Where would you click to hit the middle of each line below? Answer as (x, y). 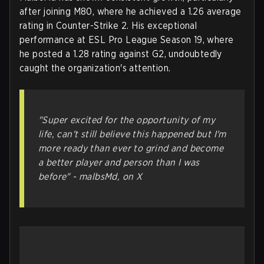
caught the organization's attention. (95, 68)
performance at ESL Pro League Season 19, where (127, 39)
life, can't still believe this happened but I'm (132, 134)
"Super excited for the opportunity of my (127, 120)
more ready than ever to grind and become (131, 148)
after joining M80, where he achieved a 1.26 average (131, 11)
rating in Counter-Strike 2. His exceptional (108, 25)
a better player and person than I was (119, 162)
